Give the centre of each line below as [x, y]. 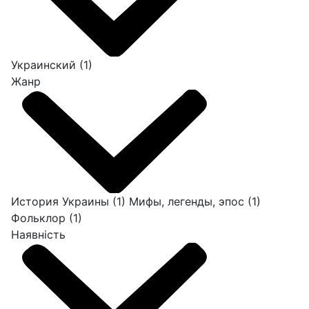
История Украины [62, 202]
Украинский [45, 65]
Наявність [38, 235]
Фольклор [40, 218]
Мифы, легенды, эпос [188, 202]
